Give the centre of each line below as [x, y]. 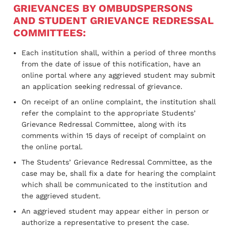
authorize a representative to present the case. [105, 222]
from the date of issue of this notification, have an [111, 64]
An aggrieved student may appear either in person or [115, 211]
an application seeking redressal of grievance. [102, 86]
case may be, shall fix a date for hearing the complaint [119, 173]
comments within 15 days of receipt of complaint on [114, 135]
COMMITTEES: [50, 32]
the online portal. [52, 146]
